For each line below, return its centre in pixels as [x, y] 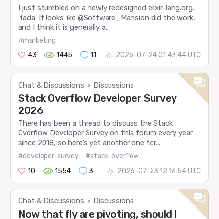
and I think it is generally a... [64, 27]
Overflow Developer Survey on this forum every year [106, 133]
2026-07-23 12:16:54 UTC [159, 171]
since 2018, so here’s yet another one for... [89, 143]
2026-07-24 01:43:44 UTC [158, 55]
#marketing [37, 41]
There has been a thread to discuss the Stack [96, 123]
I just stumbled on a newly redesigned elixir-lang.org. [106, 8]
